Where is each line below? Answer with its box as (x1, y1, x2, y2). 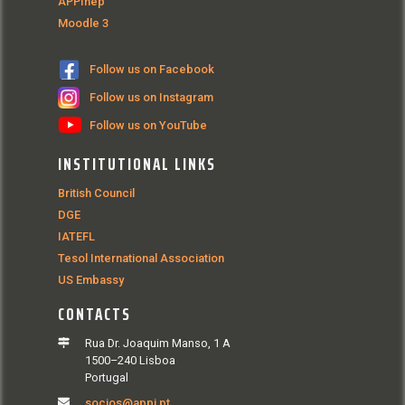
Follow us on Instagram (89, 89, 213, 104)
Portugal (85, 370, 128, 384)
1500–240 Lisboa (85, 353, 175, 367)
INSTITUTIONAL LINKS (58, 149, 216, 179)
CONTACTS (58, 298, 131, 328)
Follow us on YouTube (89, 118, 207, 132)
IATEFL (58, 230, 95, 243)
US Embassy (58, 272, 124, 287)
